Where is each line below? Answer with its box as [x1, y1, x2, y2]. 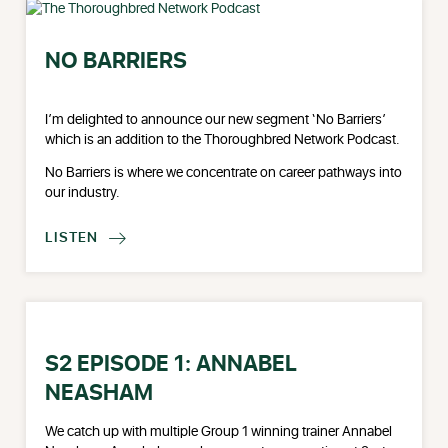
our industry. [45, 183, 121, 204]
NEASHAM [45, 376, 154, 410]
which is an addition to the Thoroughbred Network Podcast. [45, 129, 401, 150]
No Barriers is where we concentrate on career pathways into [45, 163, 403, 184]
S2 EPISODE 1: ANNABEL [45, 347, 298, 381]
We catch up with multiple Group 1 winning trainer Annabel [45, 421, 393, 442]
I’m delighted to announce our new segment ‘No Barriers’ [45, 109, 387, 130]
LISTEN [45, 227, 99, 248]
